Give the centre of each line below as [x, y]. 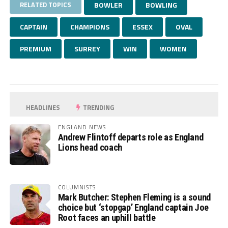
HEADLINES [42, 108]
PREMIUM [35, 49]
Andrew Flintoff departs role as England [131, 137]
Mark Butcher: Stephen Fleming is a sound [134, 197]
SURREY [87, 49]
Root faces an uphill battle [107, 218]
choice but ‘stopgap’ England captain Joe [133, 208]
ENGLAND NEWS [82, 127]
